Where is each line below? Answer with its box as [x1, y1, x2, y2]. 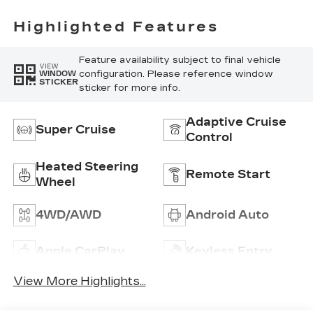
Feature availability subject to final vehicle [78, 54, 281, 66]
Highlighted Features [13, 17, 219, 35]
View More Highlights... [13, 274, 146, 288]
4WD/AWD [35, 208, 101, 222]
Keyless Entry [186, 245, 272, 259]
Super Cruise [35, 123, 116, 137]
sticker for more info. [78, 82, 180, 94]
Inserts [45, 32, 89, 46]
